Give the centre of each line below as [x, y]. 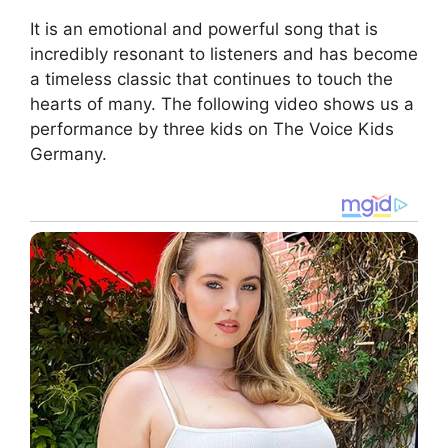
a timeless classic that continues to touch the [211, 78]
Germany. [68, 153]
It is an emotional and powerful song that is [204, 28]
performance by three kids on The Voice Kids [212, 128]
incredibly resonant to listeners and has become [224, 53]
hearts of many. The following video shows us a [222, 103]
